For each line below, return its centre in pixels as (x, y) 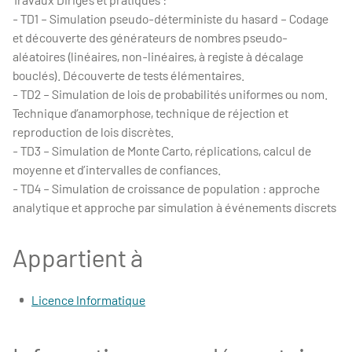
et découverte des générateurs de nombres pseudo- (150, 37)
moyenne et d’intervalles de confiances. (117, 169)
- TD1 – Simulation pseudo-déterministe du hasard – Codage (170, 18)
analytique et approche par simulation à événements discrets (174, 207)
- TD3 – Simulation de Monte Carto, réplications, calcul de (162, 150)
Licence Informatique (88, 300)
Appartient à (78, 257)
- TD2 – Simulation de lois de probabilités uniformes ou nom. (170, 94)
